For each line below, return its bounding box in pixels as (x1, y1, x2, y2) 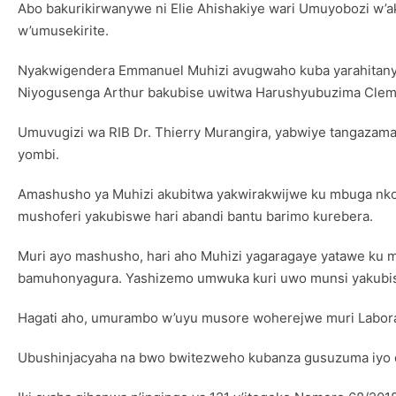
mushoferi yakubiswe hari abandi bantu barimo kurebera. (18, 207, 373, 225)
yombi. (18, 145, 59, 163)
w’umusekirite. (18, 21, 109, 39)
